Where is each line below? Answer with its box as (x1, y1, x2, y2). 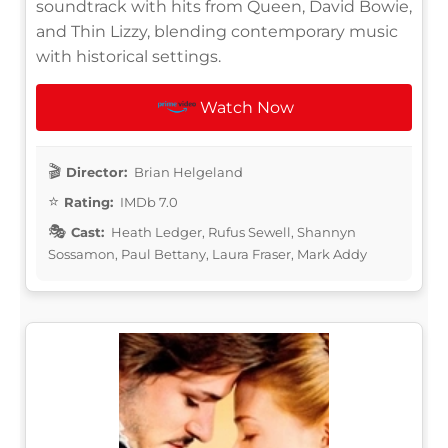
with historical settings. (36, 46, 221, 66)
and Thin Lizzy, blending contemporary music (36, 21, 398, 41)
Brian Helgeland (131, 163, 243, 180)
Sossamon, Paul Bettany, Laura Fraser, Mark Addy (48, 245, 367, 262)
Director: (66, 163, 127, 180)
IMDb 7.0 (117, 193, 178, 210)
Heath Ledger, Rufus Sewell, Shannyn (108, 223, 356, 240)
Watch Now (200, 97, 295, 117)
